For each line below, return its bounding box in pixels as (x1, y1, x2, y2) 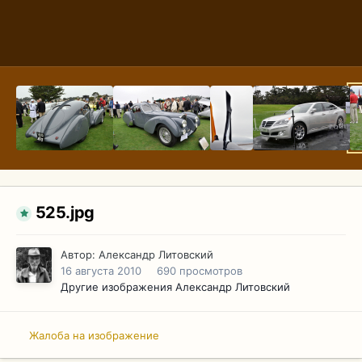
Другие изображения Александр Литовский (61, 280, 290, 294)
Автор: (61, 248, 99, 262)
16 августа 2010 (61, 264, 141, 278)
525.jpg (35, 203, 95, 223)
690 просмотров (157, 264, 242, 278)
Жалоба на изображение (29, 328, 159, 342)
